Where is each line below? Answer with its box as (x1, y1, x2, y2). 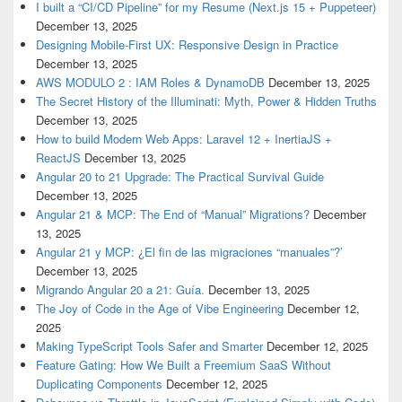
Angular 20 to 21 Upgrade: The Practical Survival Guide (36, 168, 324, 186)
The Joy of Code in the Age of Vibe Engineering (36, 300, 284, 318)
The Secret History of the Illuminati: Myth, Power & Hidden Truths (36, 92, 377, 110)
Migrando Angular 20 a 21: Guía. (36, 281, 205, 299)
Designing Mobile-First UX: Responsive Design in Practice (36, 36, 338, 54)
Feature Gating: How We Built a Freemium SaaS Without (36, 356, 331, 374)
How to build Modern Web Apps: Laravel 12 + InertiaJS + (36, 130, 332, 148)
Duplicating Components (36, 375, 162, 393)
